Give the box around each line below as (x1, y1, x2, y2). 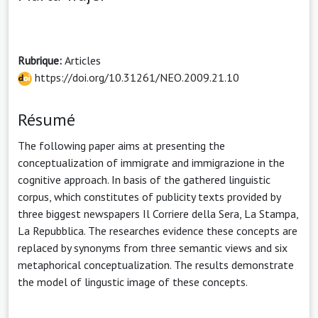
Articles (65, 53, 101, 67)
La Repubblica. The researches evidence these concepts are (18, 223, 297, 238)
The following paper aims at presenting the (18, 138, 225, 153)
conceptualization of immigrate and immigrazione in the (18, 155, 285, 170)
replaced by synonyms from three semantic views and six (18, 240, 287, 255)
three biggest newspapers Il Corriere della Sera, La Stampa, (18, 206, 298, 221)
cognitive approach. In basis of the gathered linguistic (18, 172, 270, 187)
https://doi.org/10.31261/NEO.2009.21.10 (32, 70, 239, 84)
